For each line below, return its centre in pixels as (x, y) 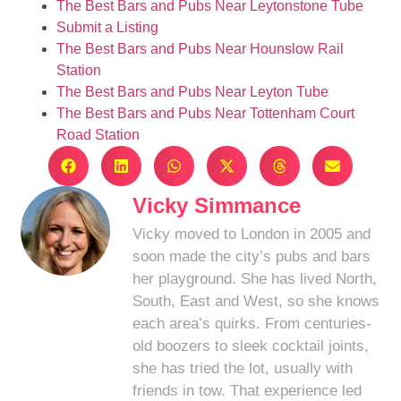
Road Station (98, 134)
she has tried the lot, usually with (243, 368)
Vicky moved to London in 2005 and (252, 234)
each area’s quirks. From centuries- (252, 323)
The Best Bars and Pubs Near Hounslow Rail (200, 48)
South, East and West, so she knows (256, 301)
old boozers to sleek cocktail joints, (251, 346)
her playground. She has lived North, (255, 278)
